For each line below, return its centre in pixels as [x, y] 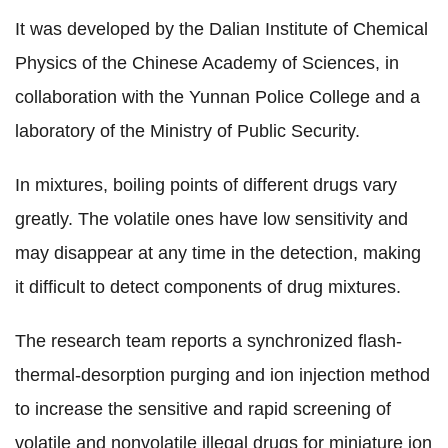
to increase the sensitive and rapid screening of [203, 408]
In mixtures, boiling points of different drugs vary [206, 184]
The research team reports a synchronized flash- [208, 340]
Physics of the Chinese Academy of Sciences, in [207, 62]
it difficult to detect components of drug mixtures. [208, 286]
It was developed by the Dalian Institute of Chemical [221, 28]
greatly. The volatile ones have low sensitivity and [211, 218]
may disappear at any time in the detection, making [218, 252]
